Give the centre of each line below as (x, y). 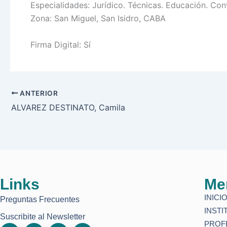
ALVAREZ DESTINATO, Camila (68, 108)
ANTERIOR (38, 93)
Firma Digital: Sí (61, 44)
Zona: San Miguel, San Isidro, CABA (98, 18)
